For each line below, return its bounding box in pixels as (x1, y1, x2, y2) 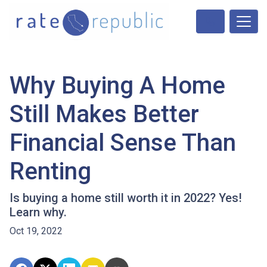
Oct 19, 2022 (10, 225, 63, 237)
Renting (10, 157, 91, 186)
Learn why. (10, 205, 67, 220)
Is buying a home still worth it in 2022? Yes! (10, 191, 242, 206)
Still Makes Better (10, 100, 199, 129)
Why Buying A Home (10, 72, 225, 100)
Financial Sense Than (10, 129, 236, 157)
